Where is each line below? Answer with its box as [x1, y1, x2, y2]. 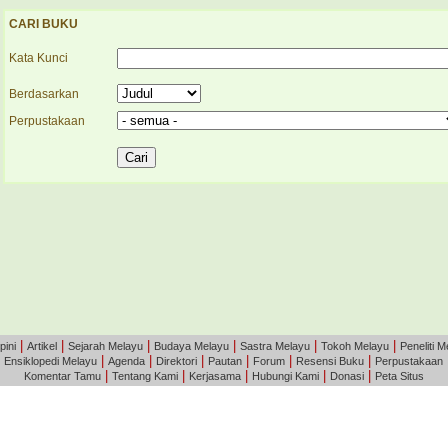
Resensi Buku [296, 355, 364, 367]
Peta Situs [375, 370, 424, 382]
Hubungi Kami [252, 370, 319, 382]
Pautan [208, 355, 242, 367]
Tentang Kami [112, 370, 178, 382]
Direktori [156, 355, 197, 367]
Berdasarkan [9, 87, 79, 101]
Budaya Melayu [154, 340, 229, 352]
